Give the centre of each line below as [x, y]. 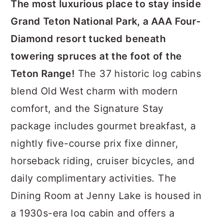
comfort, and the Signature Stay [87, 108]
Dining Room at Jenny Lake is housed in [106, 196]
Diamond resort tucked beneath [88, 39]
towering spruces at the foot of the [96, 56]
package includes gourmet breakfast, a [103, 126]
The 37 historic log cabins [138, 74]
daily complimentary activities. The [94, 178]
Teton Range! [43, 74]
